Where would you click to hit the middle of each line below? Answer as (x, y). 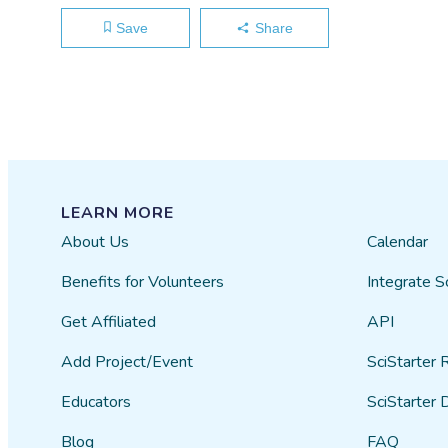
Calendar (397, 242)
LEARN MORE (118, 213)
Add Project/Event (127, 362)
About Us (95, 242)
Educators (96, 402)
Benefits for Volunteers (143, 282)
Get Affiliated (109, 322)
